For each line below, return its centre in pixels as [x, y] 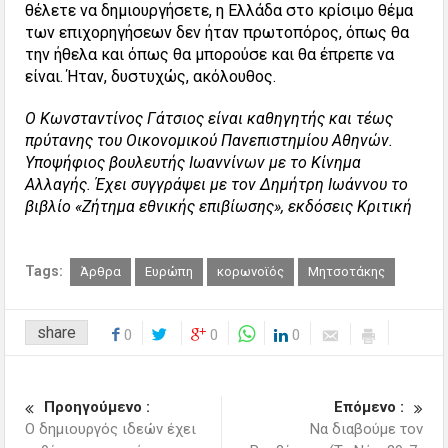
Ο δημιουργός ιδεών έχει [111, 429]
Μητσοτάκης [347, 272]
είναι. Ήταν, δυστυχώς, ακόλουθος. [151, 77]
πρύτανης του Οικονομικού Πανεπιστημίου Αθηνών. [209, 141]
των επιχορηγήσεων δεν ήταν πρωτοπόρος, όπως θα [217, 33]
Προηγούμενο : [97, 407]
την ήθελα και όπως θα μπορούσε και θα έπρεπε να [210, 55]
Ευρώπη [169, 272]
